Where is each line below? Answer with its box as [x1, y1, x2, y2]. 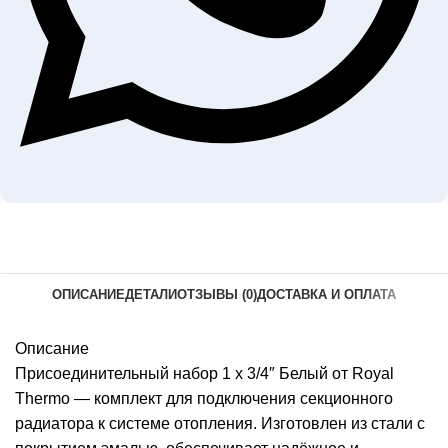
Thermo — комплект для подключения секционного [15, 389, 393, 407]
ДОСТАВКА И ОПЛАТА [257, 287, 396, 303]
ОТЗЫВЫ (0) [177, 287, 257, 303]
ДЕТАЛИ [125, 287, 177, 303]
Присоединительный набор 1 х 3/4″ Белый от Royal [15, 364, 394, 382]
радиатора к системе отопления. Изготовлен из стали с [15, 414, 425, 432]
